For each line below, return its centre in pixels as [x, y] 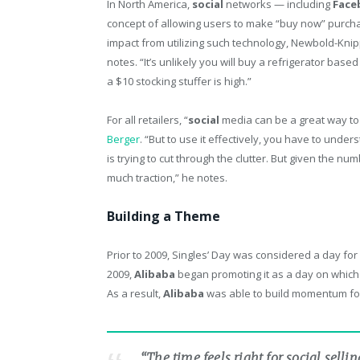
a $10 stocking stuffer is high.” [179, 81]
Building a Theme [164, 217]
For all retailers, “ [147, 120]
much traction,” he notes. [167, 178]
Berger [123, 139]
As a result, [135, 294]
